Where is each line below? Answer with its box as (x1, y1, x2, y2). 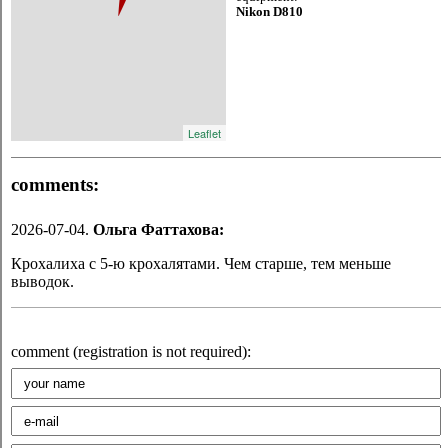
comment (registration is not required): (11, 342, 251, 360)
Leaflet (188, 124, 221, 141)
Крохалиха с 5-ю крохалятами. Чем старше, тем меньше (11, 254, 391, 272)
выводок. (11, 272, 74, 290)
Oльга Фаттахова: (93, 220, 224, 238)
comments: (11, 173, 99, 195)
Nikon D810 (236, 4, 303, 19)
